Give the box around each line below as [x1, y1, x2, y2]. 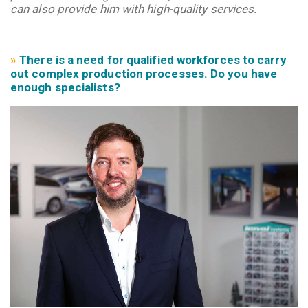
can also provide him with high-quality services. [10, 1, 257, 16]
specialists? [54, 80, 120, 94]
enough [10, 80, 52, 94]
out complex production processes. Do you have [10, 66, 278, 80]
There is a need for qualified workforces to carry [19, 52, 287, 67]
